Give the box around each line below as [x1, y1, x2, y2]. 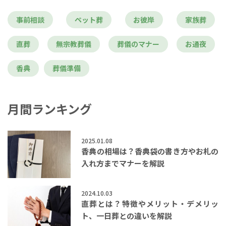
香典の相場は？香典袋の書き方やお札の [81, 145, 218, 156]
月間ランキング [8, 99, 92, 118]
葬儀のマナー [117, 39, 159, 49]
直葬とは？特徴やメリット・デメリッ [81, 198, 218, 209]
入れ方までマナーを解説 [81, 157, 165, 168]
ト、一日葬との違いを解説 [81, 210, 173, 221]
